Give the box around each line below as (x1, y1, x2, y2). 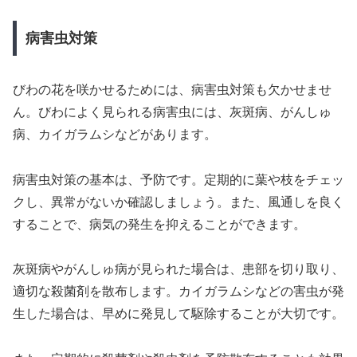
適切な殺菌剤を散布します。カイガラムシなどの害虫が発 (13, 284, 344, 299)
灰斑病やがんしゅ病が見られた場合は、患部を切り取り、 (13, 262, 344, 277)
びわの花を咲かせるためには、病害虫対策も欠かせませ (13, 82, 331, 96)
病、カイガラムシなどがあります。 (13, 127, 217, 141)
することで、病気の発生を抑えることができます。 (13, 217, 306, 231)
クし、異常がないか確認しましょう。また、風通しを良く (13, 194, 344, 209)
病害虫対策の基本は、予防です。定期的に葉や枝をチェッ (13, 172, 344, 186)
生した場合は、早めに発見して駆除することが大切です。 (13, 307, 344, 321)
